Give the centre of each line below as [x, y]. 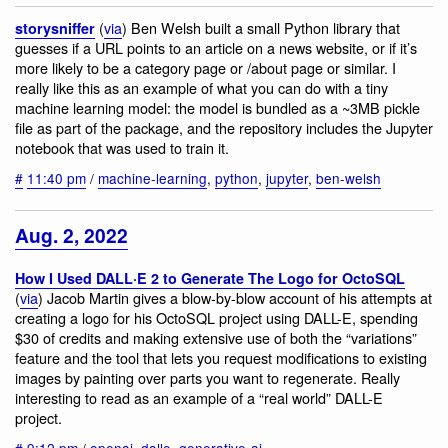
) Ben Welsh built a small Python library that [261, 27]
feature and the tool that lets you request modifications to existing [221, 357]
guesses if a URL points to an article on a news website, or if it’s [216, 47]
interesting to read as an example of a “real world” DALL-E [199, 397]
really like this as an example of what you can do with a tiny [201, 87]
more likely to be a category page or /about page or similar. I [205, 67]
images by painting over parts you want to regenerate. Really [207, 377]
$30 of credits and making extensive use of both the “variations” [216, 337]
